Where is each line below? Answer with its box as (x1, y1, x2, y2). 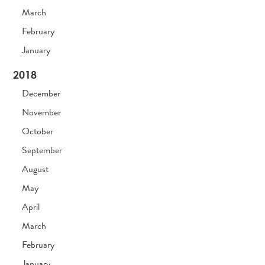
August (22, 162, 49, 177)
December (22, 86, 61, 101)
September (22, 143, 63, 158)
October (22, 124, 54, 139)
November (22, 105, 62, 120)
